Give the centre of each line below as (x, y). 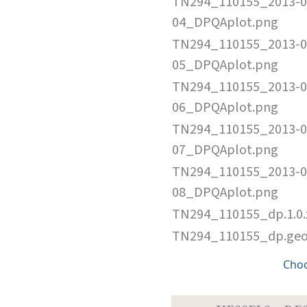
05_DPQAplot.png (225, 65)
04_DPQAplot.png (225, 22)
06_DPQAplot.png (225, 107)
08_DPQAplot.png (225, 192)
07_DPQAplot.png (225, 150)
